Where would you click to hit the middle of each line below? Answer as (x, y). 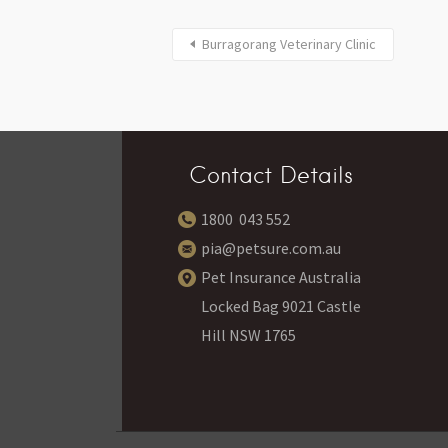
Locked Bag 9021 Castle (281, 306)
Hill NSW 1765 (248, 335)
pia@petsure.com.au (271, 248)
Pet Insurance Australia (281, 277)
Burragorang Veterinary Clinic (289, 43)
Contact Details (270, 175)
